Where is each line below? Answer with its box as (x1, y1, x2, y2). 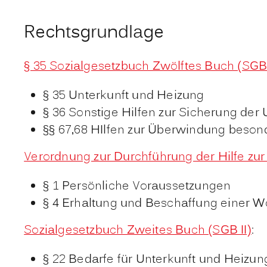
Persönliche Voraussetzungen (62, 177, 231, 195)
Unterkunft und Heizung (69, 86, 204, 105)
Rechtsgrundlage (24, 20, 164, 46)
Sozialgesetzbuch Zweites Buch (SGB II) (24, 221, 252, 240)
